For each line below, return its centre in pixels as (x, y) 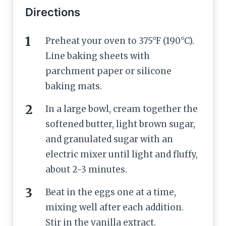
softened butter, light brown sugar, (120, 124)
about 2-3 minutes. (86, 169)
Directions (53, 12)
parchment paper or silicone (108, 71)
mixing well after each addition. (115, 207)
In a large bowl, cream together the (122, 109)
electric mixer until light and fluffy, (122, 154)
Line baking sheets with (98, 56)
